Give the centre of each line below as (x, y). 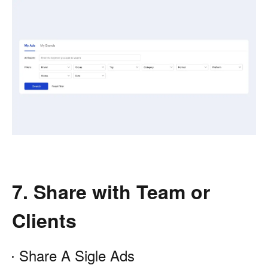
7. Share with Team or (111, 192)
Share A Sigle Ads (77, 255)
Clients (44, 220)
